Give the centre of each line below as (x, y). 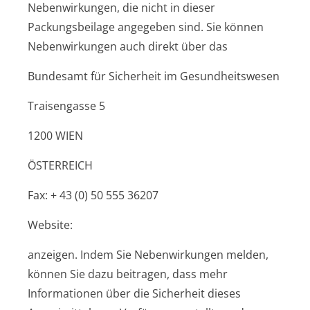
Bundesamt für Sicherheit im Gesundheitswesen (154, 76)
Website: (50, 225)
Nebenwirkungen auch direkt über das (128, 46)
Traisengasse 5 (66, 106)
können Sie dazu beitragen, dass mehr (128, 274)
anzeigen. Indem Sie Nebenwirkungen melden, (148, 255)
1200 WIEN (55, 136)
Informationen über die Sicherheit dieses (134, 293)
